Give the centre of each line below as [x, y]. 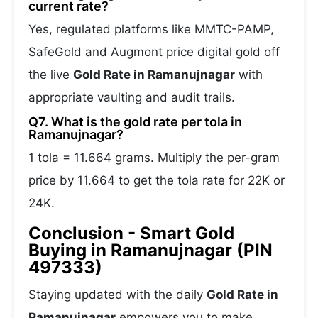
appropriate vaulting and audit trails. [132, 97]
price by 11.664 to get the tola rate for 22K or [157, 180]
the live [51, 75]
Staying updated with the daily [117, 295]
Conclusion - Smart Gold [131, 233]
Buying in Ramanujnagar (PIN [150, 250]
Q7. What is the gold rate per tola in [135, 122]
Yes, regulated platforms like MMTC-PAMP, [151, 29]
